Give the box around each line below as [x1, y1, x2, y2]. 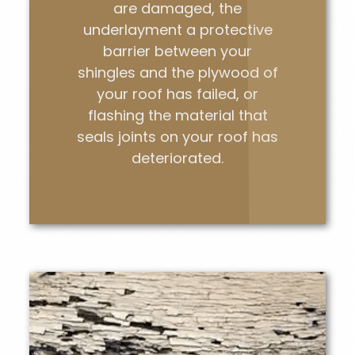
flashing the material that [87, 105, 268, 126]
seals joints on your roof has [77, 127, 278, 147]
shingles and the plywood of [77, 63, 278, 83]
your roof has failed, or [97, 84, 258, 105]
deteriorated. [132, 148, 223, 169]
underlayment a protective [82, 20, 273, 40]
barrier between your [103, 41, 252, 62]
